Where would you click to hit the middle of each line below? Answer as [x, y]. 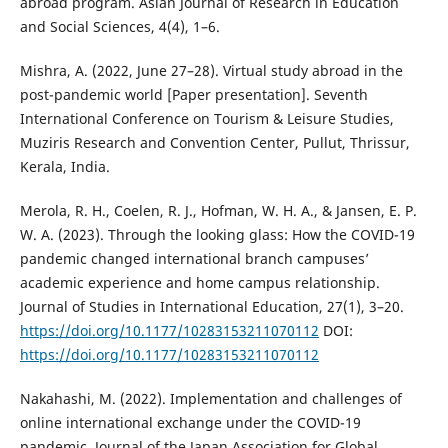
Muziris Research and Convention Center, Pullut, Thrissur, [214, 142]
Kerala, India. [64, 166]
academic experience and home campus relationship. [199, 282]
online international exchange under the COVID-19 [190, 423]
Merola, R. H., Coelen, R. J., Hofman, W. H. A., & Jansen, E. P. [218, 210]
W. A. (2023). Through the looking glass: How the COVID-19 [217, 234]
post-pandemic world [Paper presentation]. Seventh [193, 94]
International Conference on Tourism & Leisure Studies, [206, 118]
